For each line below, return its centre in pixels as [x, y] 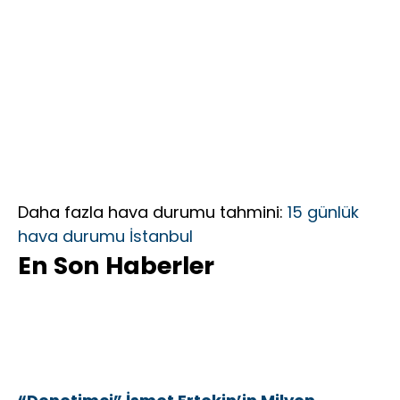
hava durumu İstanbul [105, 237]
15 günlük [323, 212]
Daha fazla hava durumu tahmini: [153, 212]
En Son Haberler [116, 266]
